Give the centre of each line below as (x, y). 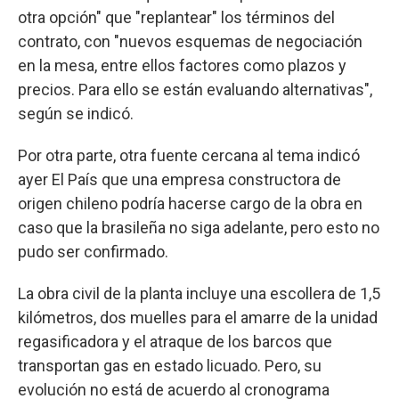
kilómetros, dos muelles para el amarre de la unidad (198, 317)
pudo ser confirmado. (93, 251)
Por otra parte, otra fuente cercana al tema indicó (189, 155)
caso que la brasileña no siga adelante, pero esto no (199, 227)
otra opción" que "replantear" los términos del (176, 17)
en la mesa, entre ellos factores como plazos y (182, 65)
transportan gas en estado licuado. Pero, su (170, 365)
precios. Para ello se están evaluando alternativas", (195, 89)
